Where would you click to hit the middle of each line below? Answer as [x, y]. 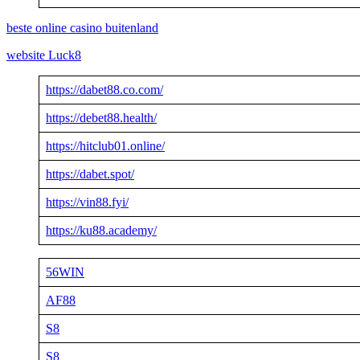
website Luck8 [44, 55]
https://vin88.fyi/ [87, 202]
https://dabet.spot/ [90, 174]
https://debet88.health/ [101, 118]
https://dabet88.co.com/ [104, 90]
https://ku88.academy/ [101, 231]
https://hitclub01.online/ [105, 146]
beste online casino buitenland [82, 28]
